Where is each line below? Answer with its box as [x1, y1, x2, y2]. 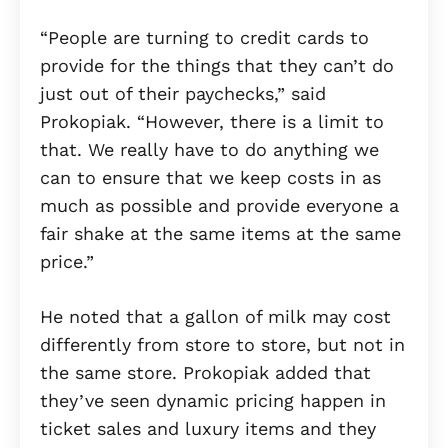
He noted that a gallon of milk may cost [40, 306, 391, 328]
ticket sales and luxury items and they [40, 418, 376, 440]
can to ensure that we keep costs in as [40, 167, 381, 189]
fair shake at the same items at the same [40, 223, 401, 245]
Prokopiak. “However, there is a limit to [40, 111, 384, 133]
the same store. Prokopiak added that [40, 362, 371, 384]
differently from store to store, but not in [40, 334, 405, 356]
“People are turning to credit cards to [40, 27, 369, 49]
